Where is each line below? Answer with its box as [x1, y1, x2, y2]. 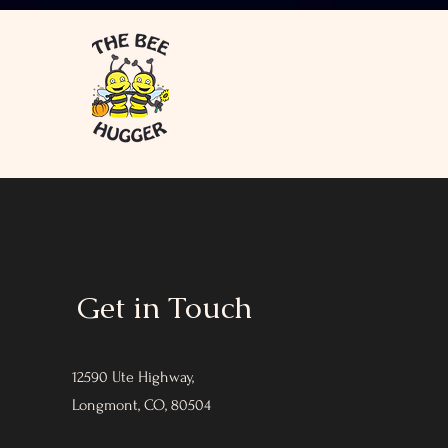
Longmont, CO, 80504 [71, 396, 211, 414]
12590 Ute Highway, [71, 368, 198, 386]
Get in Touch [76, 288, 252, 327]
